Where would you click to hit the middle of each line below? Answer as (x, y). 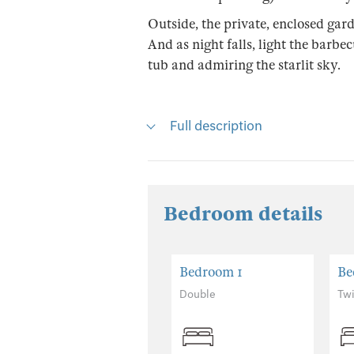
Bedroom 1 (211, 272)
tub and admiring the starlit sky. (244, 65)
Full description (216, 125)
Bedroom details (243, 213)
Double (198, 294)
